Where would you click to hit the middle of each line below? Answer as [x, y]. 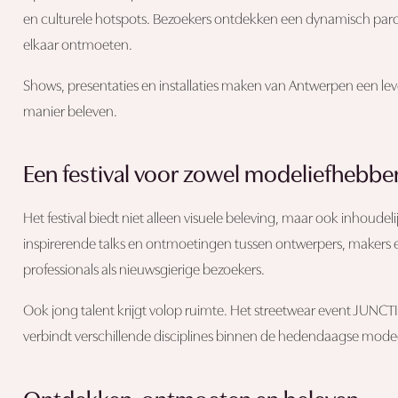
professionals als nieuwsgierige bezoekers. [143, 271]
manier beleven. [70, 112]
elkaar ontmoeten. [77, 45]
